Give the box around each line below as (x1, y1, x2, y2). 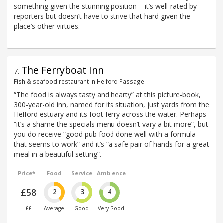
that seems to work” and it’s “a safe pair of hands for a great (14, 139, 209, 149)
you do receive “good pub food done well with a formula (14, 129, 196, 139)
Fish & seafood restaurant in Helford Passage (14, 77, 144, 85)
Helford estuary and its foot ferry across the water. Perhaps (14, 110, 206, 119)
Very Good (98, 205, 125, 212)
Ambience (96, 169, 126, 177)
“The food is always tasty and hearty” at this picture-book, (14, 90, 201, 100)
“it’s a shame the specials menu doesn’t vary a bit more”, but (14, 119, 208, 129)
